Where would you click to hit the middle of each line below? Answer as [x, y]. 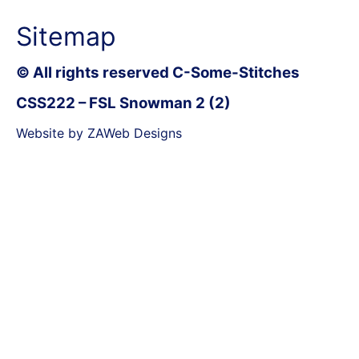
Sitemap [66, 36]
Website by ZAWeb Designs [99, 133]
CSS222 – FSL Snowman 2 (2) [123, 103]
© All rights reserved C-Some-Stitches [158, 72]
